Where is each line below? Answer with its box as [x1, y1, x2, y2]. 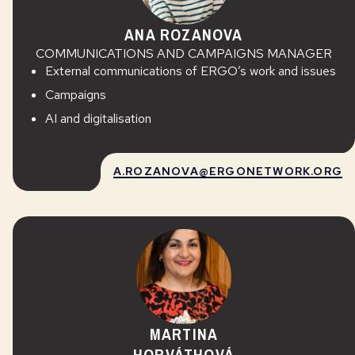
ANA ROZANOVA [124, 24, 243, 45]
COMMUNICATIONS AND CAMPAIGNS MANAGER [36, 45, 332, 62]
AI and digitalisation [44, 110, 151, 127]
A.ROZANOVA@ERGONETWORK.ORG [113, 164, 342, 178]
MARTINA [149, 323, 219, 345]
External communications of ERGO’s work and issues [44, 63, 336, 79]
